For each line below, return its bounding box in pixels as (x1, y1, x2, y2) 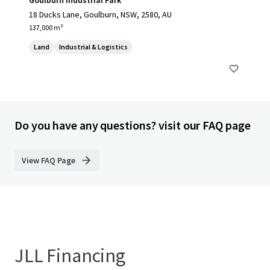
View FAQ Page (22, 155, 75, 166)
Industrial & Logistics (59, 42, 128, 51)
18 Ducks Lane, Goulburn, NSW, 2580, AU (29, 9, 172, 20)
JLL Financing (14, 243, 125, 268)
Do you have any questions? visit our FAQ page (14, 118, 251, 133)
